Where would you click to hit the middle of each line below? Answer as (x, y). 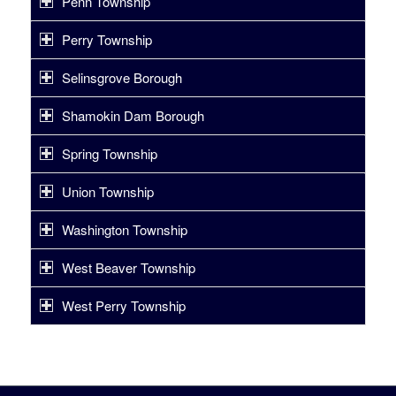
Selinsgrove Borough (122, 77)
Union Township (107, 191)
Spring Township (109, 153)
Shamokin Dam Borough (133, 115)
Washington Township (124, 229)
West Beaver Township (128, 267)
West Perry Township (123, 305)
